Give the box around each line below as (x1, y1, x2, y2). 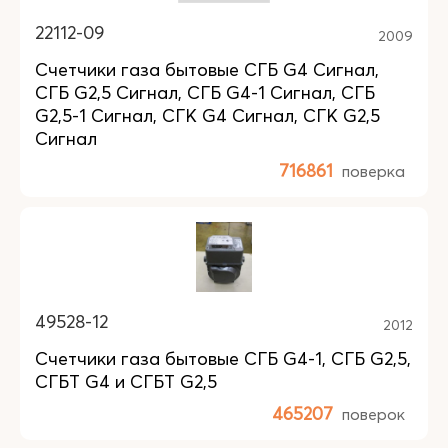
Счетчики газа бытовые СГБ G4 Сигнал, (35, 58, 379, 81)
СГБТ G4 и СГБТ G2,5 (35, 370, 217, 393)
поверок (342, 404, 405, 424)
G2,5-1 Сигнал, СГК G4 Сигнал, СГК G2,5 (35, 104, 380, 127)
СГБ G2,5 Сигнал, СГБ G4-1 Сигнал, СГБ (35, 81, 375, 104)
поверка (342, 161, 405, 181)
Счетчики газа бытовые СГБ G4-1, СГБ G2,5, (35, 347, 411, 370)
